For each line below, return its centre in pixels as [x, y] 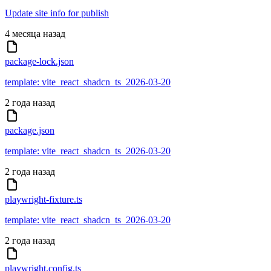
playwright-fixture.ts [44, 200]
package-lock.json [39, 62]
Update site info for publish [57, 13]
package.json [30, 131]
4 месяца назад [35, 34]
